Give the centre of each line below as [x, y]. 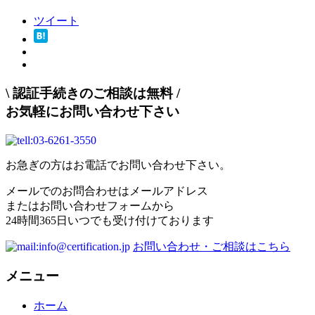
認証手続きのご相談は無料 [93, 93]
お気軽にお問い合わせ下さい [92, 111]
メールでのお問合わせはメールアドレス [107, 191]
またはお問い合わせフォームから [90, 205]
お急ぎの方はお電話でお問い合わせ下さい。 [118, 165]
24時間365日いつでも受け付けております [110, 220]
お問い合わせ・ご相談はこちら [212, 246]
